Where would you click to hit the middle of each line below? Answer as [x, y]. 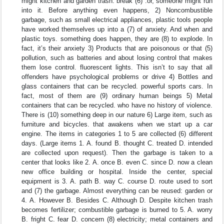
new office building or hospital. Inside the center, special [117, 172]
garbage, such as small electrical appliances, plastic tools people [117, 20]
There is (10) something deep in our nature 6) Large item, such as [117, 115]
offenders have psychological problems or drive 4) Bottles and [117, 77]
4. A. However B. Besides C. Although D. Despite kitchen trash [117, 200]
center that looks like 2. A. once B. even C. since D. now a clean [117, 162]
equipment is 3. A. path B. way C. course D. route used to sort [117, 181]
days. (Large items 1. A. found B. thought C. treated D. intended [117, 143]
